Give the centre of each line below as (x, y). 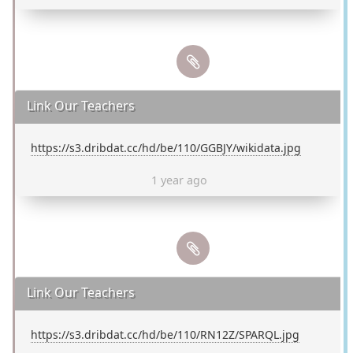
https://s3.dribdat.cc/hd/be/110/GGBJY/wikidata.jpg (166, 148)
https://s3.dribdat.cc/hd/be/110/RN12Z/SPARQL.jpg (165, 335)
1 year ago (179, 180)
